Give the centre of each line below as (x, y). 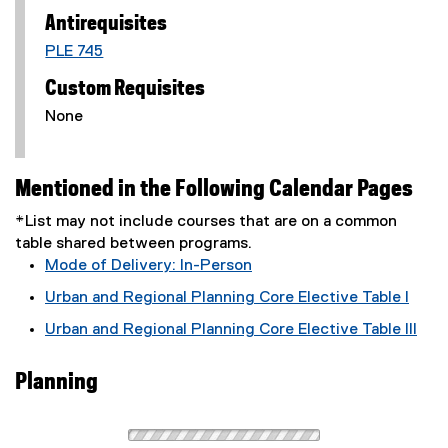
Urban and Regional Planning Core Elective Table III (231, 330)
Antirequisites (106, 24)
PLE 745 (74, 52)
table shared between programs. (133, 244)
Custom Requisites (125, 89)
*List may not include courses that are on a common (206, 222)
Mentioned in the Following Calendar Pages (214, 189)
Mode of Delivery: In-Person (148, 266)
